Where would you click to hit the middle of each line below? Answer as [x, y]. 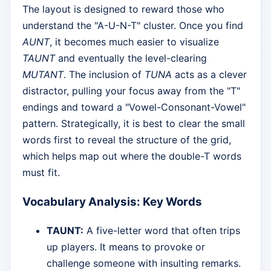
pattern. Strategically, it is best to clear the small [134, 124]
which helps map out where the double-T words [132, 156]
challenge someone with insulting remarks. [144, 263]
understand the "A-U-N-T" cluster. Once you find [133, 26]
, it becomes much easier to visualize [134, 42]
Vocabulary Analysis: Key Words [112, 202]
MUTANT [43, 75]
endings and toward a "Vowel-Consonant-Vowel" [134, 107]
